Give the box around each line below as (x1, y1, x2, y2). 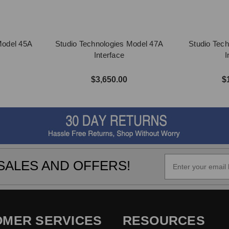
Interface (94, 51, 125, 59)
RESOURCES (122, 213, 205, 227)
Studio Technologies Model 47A (55, 39, 164, 48)
